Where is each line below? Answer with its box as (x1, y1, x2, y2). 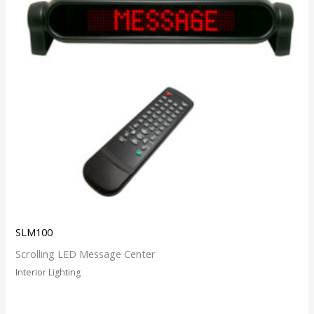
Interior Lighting (15, 266, 81, 278)
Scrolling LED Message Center (15, 246, 156, 261)
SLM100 (15, 225, 53, 240)
